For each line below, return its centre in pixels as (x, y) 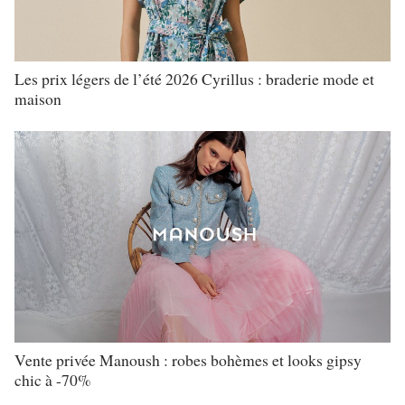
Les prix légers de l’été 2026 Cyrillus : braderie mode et (194, 78)
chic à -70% (53, 380)
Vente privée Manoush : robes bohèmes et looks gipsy (188, 360)
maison (38, 98)
